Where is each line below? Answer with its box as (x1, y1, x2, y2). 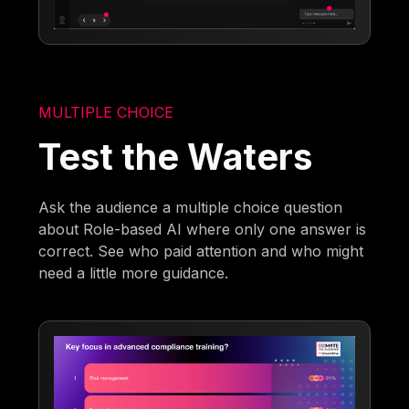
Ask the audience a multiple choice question (38, 197, 343, 216)
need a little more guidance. (38, 263, 229, 282)
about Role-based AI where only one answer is (38, 219, 367, 238)
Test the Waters (38, 134, 313, 178)
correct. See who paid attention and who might (38, 241, 364, 260)
